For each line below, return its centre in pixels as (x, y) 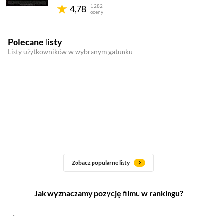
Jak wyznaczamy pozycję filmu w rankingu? (108, 193)
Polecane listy (35, 42)
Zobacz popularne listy (101, 163)
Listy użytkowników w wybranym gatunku (70, 52)
